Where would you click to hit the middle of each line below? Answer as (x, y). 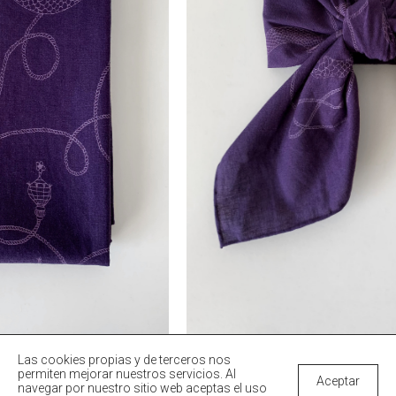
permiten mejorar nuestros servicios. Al (127, 374)
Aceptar (338, 381)
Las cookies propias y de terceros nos (124, 360)
